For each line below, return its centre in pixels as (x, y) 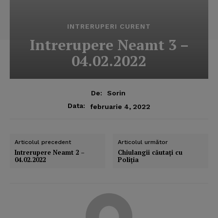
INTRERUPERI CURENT (109, 26)
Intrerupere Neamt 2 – (50, 153)
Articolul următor (143, 142)
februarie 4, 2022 (120, 106)
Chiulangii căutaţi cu (150, 153)
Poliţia (128, 160)
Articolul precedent (43, 142)
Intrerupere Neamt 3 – (109, 45)
